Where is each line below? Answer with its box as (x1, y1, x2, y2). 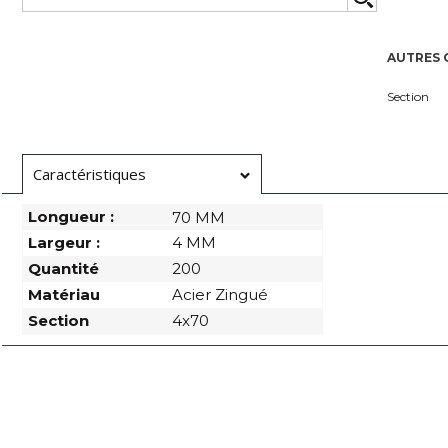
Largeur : (28, 233, 100, 252)
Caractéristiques (33, 164, 146, 184)
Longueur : (28, 207, 114, 226)
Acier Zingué (172, 285, 268, 304)
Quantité (28, 259, 99, 278)
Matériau (28, 285, 100, 304)
